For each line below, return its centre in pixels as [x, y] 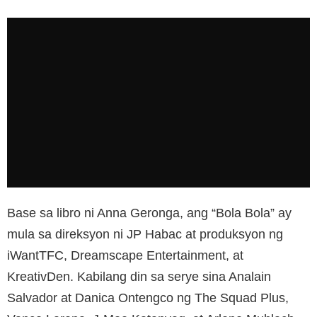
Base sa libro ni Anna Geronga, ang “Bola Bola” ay [149, 213]
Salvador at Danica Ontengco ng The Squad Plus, [148, 298]
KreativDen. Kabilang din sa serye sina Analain [139, 276]
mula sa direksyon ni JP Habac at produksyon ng [145, 234]
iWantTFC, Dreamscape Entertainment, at [125, 255]
